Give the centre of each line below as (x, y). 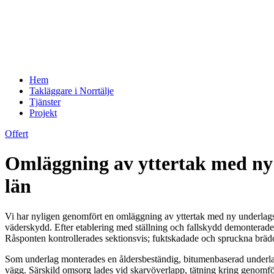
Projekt (43, 113)
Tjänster (45, 102)
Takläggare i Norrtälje (72, 91)
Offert (17, 134)
